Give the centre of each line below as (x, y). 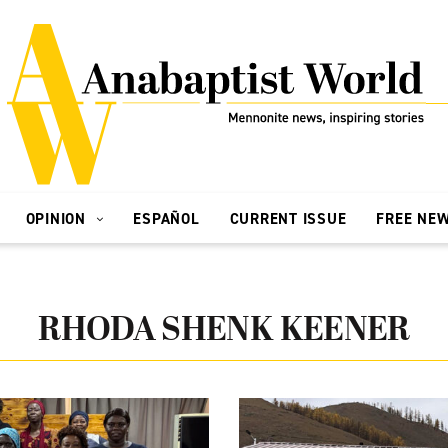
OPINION (58, 219)
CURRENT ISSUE (288, 219)
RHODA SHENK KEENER (224, 331)
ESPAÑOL (166, 219)
